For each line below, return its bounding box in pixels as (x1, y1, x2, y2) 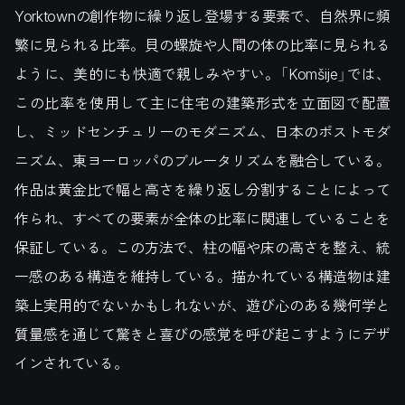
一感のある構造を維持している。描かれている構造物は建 (14, 265, 391, 287)
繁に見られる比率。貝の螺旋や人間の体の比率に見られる (14, 33, 391, 55)
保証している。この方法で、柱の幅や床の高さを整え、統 (14, 236, 391, 258)
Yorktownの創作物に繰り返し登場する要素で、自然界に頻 (14, 5, 391, 26)
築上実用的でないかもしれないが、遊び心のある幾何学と (14, 294, 391, 316)
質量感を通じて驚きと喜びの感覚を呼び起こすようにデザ (14, 323, 391, 344)
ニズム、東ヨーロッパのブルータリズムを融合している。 (14, 149, 391, 171)
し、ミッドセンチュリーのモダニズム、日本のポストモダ (14, 120, 391, 142)
